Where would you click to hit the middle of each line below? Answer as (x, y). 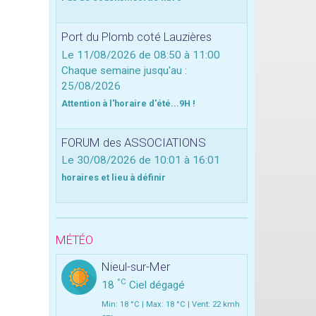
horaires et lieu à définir (113, 178)
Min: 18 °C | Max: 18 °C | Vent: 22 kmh (170, 305)
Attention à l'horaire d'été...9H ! (128, 103)
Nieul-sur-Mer (135, 267)
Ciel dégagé (155, 285)
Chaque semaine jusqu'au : (124, 70)
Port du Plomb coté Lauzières (136, 36)
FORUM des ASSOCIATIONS (133, 142)
